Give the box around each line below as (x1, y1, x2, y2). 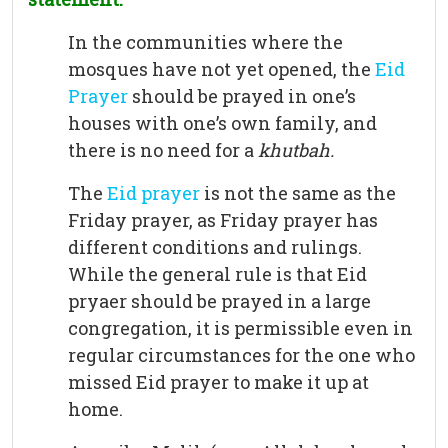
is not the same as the (200, 181, 396, 206)
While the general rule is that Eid (68, 262, 367, 287)
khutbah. (258, 138, 334, 163)
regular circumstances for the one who (68, 343, 415, 368)
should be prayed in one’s (128, 84, 356, 109)
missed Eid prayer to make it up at (68, 370, 369, 395)
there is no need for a (68, 138, 258, 163)
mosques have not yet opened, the (68, 57, 375, 82)
